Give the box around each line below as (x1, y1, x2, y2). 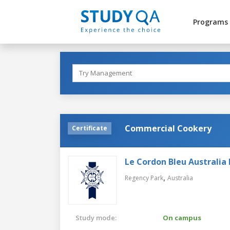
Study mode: (75, 213, 117, 222)
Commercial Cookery (125, 122, 212, 134)
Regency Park (125, 173, 163, 182)
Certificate (72, 123, 107, 132)
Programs (193, 17, 228, 27)
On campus (163, 213, 201, 222)
